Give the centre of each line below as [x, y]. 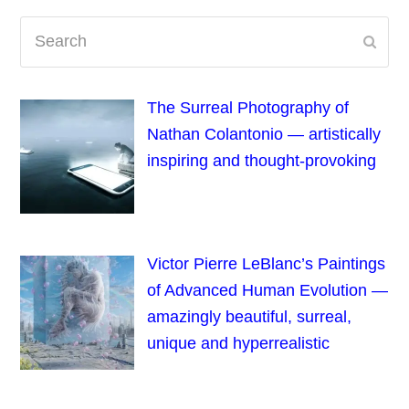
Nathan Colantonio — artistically [263, 135]
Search [46, 28]
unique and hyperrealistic [238, 343]
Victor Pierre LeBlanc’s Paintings [266, 263]
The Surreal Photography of [247, 108]
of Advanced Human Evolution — [267, 290]
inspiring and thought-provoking [261, 161]
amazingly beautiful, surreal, [249, 316]
